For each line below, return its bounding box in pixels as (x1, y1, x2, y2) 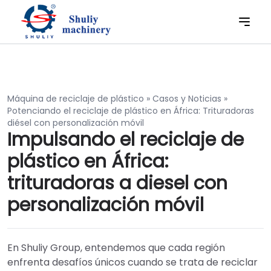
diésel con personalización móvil (7, 117, 144, 129)
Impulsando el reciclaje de (7, 127, 244, 152)
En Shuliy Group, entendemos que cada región (7, 241, 225, 255)
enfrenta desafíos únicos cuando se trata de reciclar (7, 255, 258, 269)
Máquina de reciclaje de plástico (7, 93, 144, 105)
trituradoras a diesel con (7, 171, 227, 196)
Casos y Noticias (152, 93, 221, 105)
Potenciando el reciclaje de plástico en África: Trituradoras (7, 105, 254, 117)
